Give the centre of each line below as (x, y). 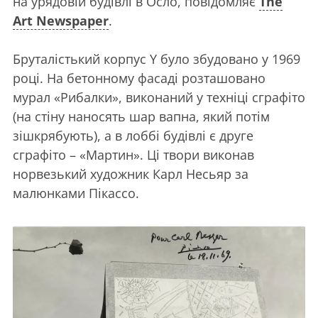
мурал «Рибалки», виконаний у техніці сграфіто (159, 98)
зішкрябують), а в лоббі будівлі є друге (133, 136)
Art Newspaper (61, 21)
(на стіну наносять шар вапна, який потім (141, 117)
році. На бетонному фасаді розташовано (139, 78)
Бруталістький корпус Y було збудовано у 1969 (157, 59)
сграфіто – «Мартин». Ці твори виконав (133, 155)
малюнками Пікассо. (76, 193)
